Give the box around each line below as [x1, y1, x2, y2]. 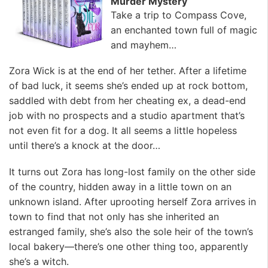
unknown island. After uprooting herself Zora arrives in [9, 195, 256, 208]
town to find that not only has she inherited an [9, 210, 219, 223]
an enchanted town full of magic [111, 24, 257, 36]
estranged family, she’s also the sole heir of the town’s [9, 225, 253, 237]
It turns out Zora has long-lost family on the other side [9, 165, 255, 178]
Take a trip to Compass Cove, [111, 9, 246, 22]
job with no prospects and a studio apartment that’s [9, 109, 245, 122]
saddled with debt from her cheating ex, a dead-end [9, 95, 246, 107]
